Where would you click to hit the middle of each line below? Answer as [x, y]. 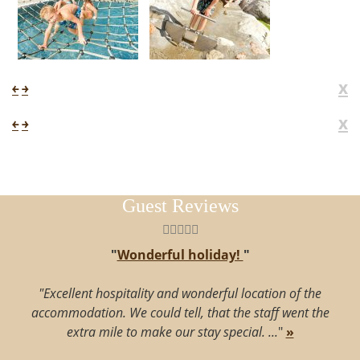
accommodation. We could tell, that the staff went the [180, 313]
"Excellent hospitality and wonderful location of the [180, 294]
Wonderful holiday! [180, 255]
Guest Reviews [180, 206]
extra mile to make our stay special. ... [172, 332]
